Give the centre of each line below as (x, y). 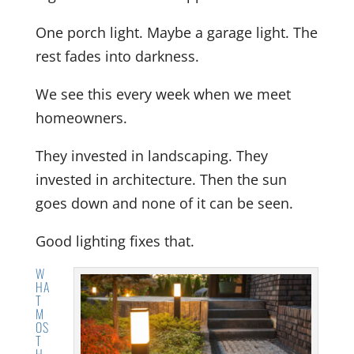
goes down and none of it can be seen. (164, 203)
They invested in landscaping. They (151, 155)
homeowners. (81, 117)
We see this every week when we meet (163, 94)
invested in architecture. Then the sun (161, 179)
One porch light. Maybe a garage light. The (176, 32)
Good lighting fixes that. (115, 241)
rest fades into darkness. (117, 56)
